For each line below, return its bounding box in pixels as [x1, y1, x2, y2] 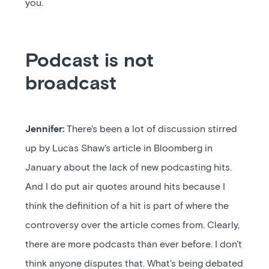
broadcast [25, 74, 117, 94]
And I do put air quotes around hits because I [25, 182, 226, 192]
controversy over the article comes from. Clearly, [25, 220, 240, 230]
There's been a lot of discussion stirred [64, 124, 238, 134]
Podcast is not [25, 52, 154, 71]
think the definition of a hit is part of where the [25, 201, 229, 211]
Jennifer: [25, 124, 65, 134]
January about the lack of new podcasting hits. [25, 163, 232, 172]
